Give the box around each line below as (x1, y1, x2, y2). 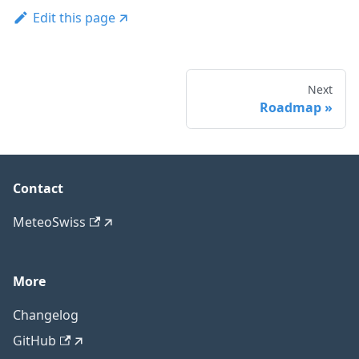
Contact (13, 179, 63, 198)
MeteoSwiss (13, 213, 86, 232)
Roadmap (260, 99, 321, 117)
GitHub (13, 332, 56, 350)
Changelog (13, 306, 79, 325)
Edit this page (32, 9, 115, 26)
